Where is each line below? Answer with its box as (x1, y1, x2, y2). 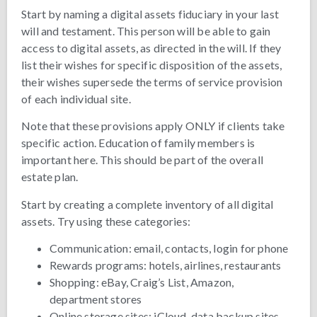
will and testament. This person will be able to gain (21, 23, 271, 38)
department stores (50, 292, 142, 306)
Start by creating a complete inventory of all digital (21, 197, 274, 211)
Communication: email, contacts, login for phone (50, 241, 289, 255)
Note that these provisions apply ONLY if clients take (21, 119, 285, 133)
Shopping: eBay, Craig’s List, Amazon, (50, 275, 234, 289)
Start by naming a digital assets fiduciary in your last (21, 6, 279, 21)
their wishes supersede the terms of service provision (21, 74, 283, 88)
